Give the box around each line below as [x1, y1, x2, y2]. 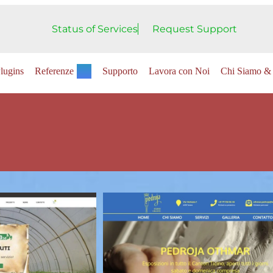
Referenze [35, 65, 74, 76]
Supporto [102, 65, 138, 76]
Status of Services [52, 23, 138, 35]
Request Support [152, 23, 237, 35]
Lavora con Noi [149, 65, 210, 76]
